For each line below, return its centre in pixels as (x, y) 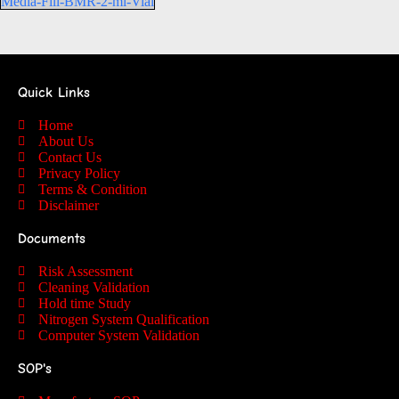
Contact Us (69, 157)
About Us (65, 141)
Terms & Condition (92, 189)
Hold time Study (84, 303)
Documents (52, 238)
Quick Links (54, 92)
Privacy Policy (79, 173)
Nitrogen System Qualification (123, 319)
